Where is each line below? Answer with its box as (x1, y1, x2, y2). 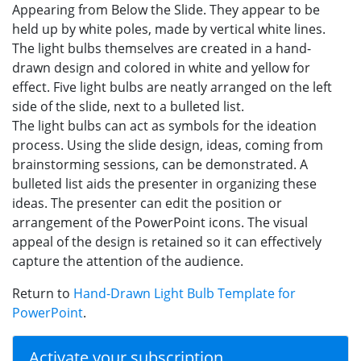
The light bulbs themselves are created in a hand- (12, 39, 311, 57)
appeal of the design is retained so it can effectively (12, 232, 322, 251)
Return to (12, 284, 73, 302)
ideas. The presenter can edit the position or (12, 193, 282, 212)
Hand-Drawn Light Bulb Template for (73, 284, 296, 302)
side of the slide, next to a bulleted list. (12, 97, 244, 115)
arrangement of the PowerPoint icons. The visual (12, 213, 308, 231)
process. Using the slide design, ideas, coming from (12, 135, 323, 154)
